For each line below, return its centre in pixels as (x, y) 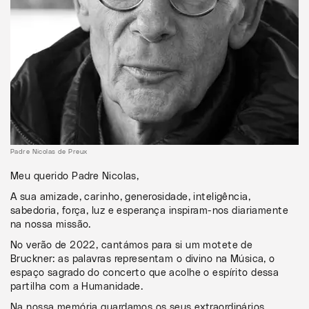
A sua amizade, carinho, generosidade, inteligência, (131, 197)
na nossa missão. (51, 225)
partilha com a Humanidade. (77, 287)
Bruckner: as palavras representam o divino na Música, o (143, 259)
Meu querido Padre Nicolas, (75, 176)
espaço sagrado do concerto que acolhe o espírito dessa (145, 273)
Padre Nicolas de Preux (49, 152)
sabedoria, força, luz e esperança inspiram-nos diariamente (150, 211)
